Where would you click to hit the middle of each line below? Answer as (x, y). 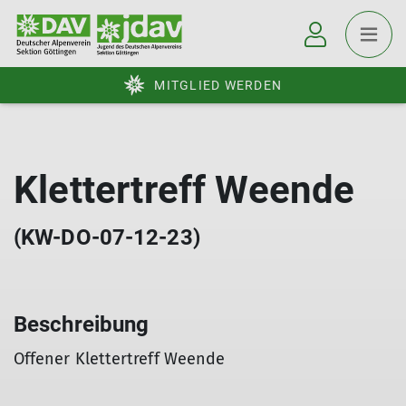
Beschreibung (82, 324)
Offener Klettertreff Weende (120, 359)
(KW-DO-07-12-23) (107, 237)
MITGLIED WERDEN (218, 85)
